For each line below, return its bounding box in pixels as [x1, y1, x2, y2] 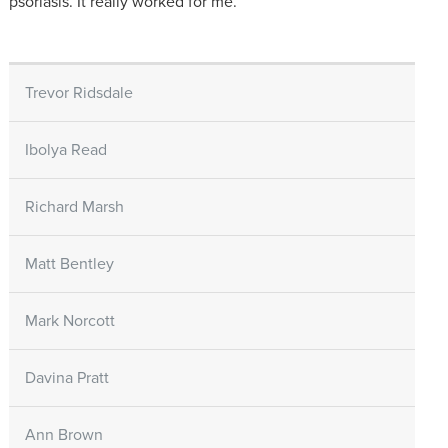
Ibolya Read [24, 140, 107, 161]
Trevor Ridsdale [24, 83, 133, 104]
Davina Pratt [24, 368, 109, 389]
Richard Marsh [24, 197, 124, 218]
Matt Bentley [24, 254, 114, 275]
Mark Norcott [24, 311, 115, 332]
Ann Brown [24, 425, 103, 446]
